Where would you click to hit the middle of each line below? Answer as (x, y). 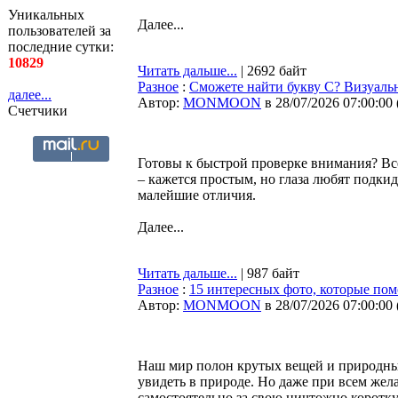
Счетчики (38, 111)
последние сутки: (61, 47)
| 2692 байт (272, 71)
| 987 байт (268, 273)
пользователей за (60, 31)
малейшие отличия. (197, 195)
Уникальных (46, 15)
